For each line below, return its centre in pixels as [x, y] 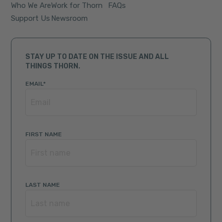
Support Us [31, 19]
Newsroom [70, 19]
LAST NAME [43, 185]
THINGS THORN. [53, 66]
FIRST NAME [44, 135]
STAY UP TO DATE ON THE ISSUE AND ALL [97, 57]
